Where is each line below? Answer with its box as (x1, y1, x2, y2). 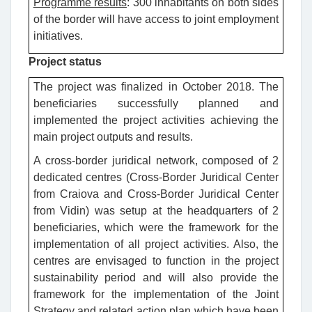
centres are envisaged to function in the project (33, 255, 279, 267)
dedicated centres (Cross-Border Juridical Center (33, 171, 279, 184)
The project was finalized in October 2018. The (33, 81, 279, 93)
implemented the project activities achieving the (33, 114, 279, 127)
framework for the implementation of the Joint (33, 288, 279, 301)
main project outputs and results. (33, 131, 193, 143)
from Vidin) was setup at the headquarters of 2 (33, 205, 279, 217)
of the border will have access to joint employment (33, 13, 279, 25)
